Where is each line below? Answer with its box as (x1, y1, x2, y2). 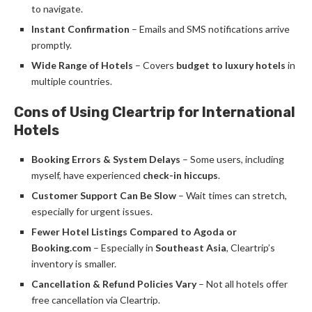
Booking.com (31, 242, 91, 253)
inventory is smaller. (31, 258, 116, 270)
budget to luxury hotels (176, 59, 286, 71)
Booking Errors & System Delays (31, 153, 180, 165)
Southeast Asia (155, 242, 226, 253)
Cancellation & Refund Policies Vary (31, 278, 196, 290)
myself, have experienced (31, 169, 143, 181)
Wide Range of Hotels (31, 59, 133, 71)
